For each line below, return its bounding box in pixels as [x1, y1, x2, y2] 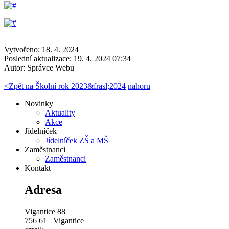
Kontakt [25, 163, 51, 172]
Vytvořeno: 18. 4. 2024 [4, 44, 79, 54]
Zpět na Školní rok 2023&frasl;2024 [9, 81, 126, 90]
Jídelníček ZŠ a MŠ [45, 135, 108, 145]
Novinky [25, 99, 53, 108]
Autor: [4, 63, 27, 72]
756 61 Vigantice [25, 216, 84, 225]
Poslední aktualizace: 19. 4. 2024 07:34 [4, 54, 131, 63]
